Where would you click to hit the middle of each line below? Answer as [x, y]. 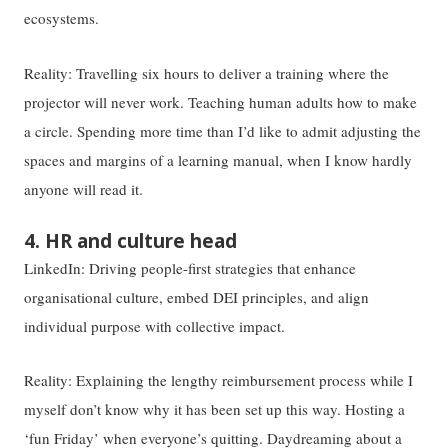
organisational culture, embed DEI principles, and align [197, 296]
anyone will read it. [84, 189]
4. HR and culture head [131, 240]
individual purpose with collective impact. [155, 325]
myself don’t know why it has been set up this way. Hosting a [215, 409]
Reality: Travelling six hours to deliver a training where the [207, 73]
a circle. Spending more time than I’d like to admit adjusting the [223, 131]
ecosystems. [62, 18]
